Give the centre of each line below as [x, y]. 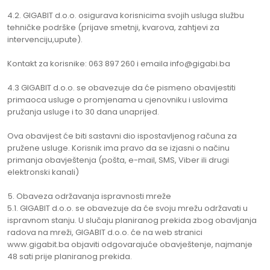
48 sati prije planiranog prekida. [70, 256]
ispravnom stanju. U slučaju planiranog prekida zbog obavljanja [132, 220]
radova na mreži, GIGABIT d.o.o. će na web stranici [105, 232]
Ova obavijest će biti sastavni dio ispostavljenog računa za [122, 136]
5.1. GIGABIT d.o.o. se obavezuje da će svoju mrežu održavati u [127, 208]
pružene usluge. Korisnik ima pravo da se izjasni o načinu [118, 148]
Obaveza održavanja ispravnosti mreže [94, 196]
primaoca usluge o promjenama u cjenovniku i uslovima [118, 100]
